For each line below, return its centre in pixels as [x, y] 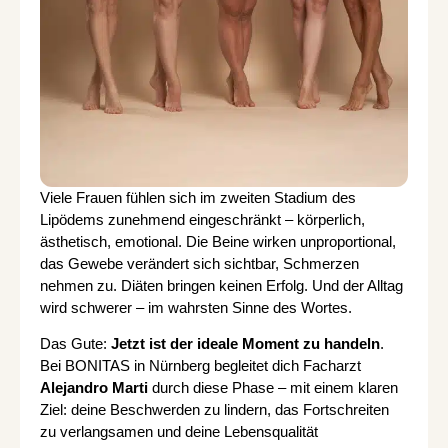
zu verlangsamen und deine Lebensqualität [179, 432]
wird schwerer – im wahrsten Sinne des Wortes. [196, 307]
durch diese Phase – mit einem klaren [273, 388]
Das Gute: [75, 344]
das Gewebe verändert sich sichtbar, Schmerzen [199, 263]
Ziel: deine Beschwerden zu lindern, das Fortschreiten [214, 410]
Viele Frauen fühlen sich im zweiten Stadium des [198, 197]
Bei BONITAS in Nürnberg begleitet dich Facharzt [200, 366]
